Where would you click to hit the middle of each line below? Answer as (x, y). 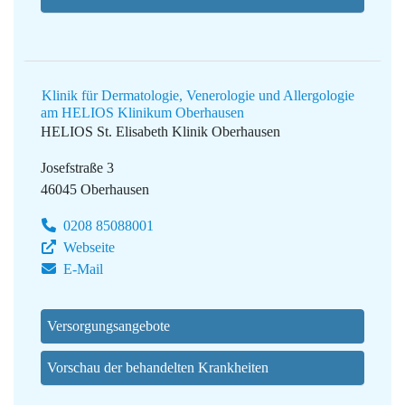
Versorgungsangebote (108, 326)
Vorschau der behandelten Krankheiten (158, 368)
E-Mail (81, 269)
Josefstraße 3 (77, 168)
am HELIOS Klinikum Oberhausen (142, 113)
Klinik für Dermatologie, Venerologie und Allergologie (198, 96)
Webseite (87, 248)
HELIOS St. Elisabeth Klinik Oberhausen (160, 132)
